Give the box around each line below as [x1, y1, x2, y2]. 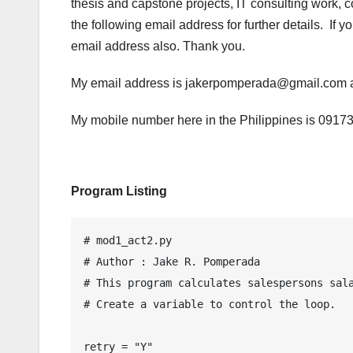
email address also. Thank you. [71, 39, 245, 53]
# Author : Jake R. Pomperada [84, 255, 260, 268]
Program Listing [71, 184, 167, 198]
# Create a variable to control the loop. [84, 297, 336, 310]
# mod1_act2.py [84, 233, 172, 247]
